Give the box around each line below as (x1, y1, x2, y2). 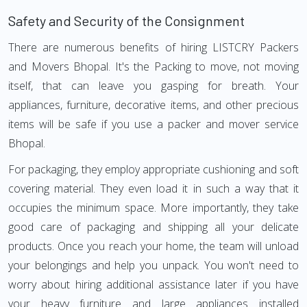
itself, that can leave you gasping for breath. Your (8, 78, 299, 93)
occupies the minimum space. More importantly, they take (8, 200, 299, 215)
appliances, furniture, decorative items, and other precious (8, 97, 299, 112)
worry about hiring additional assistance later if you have (8, 277, 299, 292)
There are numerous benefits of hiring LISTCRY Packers (8, 40, 299, 55)
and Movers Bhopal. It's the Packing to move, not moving (8, 59, 299, 74)
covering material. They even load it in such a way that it (8, 181, 299, 196)
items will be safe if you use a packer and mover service (8, 116, 299, 132)
